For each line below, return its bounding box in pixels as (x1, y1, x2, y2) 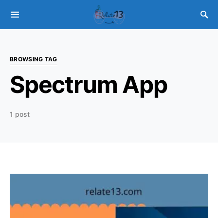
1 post (10, 110, 30, 118)
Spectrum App (10, 70, 167, 99)
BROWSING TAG (10, 55, 57, 63)
